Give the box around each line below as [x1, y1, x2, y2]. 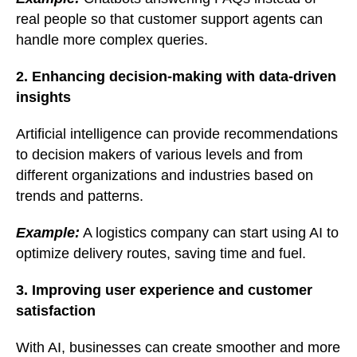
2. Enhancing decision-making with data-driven [16, 69, 336, 85]
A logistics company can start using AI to [80, 225, 339, 241]
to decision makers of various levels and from [16, 147, 303, 163]
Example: [16, 225, 80, 241]
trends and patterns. [16, 188, 143, 205]
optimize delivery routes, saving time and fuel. [16, 245, 306, 262]
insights [16, 89, 71, 106]
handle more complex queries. [16, 32, 208, 49]
